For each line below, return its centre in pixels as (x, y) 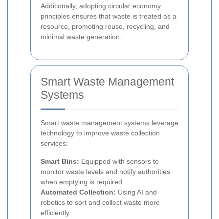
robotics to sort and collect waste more (100, 203)
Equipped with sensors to (119, 162)
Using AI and (136, 192)
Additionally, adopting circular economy (101, 6)
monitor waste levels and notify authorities (105, 172)
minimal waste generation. (81, 37)
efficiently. (56, 213)
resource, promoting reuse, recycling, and (105, 27)
